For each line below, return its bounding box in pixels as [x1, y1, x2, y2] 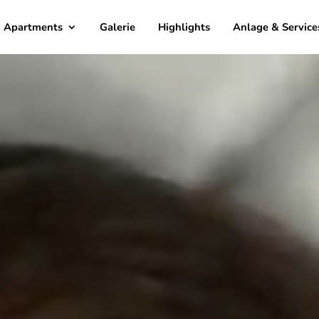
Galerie [100, 20, 136, 34]
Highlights [158, 20, 211, 34]
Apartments [4, 20, 63, 34]
